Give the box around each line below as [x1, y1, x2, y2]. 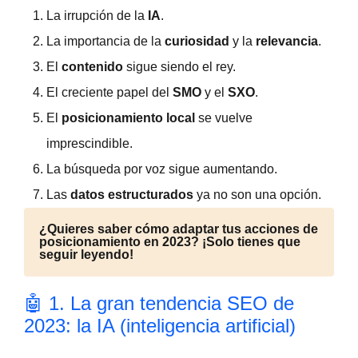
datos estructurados [70, 188, 193, 201]
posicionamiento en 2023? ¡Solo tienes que [39, 235, 300, 249]
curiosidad [165, 34, 229, 48]
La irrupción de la [46, 9, 148, 22]
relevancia [256, 34, 318, 48]
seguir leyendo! [39, 248, 133, 261]
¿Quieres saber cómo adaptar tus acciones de [39, 222, 318, 236]
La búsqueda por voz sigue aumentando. [46, 162, 277, 176]
